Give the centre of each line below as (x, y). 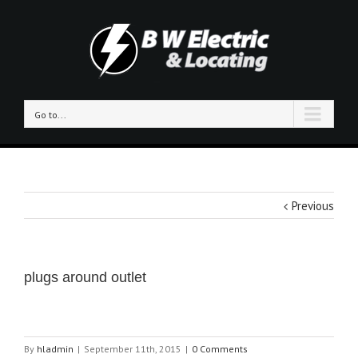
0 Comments (220, 348)
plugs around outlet (85, 277)
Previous (313, 206)
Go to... (50, 115)
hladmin (55, 348)
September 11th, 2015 (133, 348)
